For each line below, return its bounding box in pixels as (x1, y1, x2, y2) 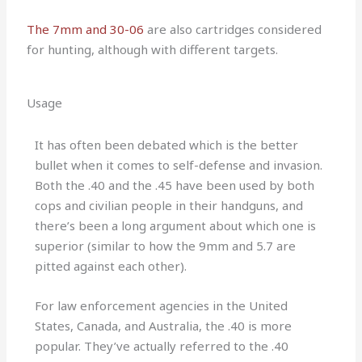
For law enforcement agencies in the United (35, 297, 288, 314)
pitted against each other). (35, 258, 187, 275)
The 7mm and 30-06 (27, 21, 145, 38)
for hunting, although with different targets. (27, 41, 279, 58)
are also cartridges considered (144, 21, 322, 38)
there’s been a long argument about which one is (35, 217, 317, 234)
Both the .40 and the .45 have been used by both (35, 177, 315, 194)
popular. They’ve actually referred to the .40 (35, 338, 289, 355)
